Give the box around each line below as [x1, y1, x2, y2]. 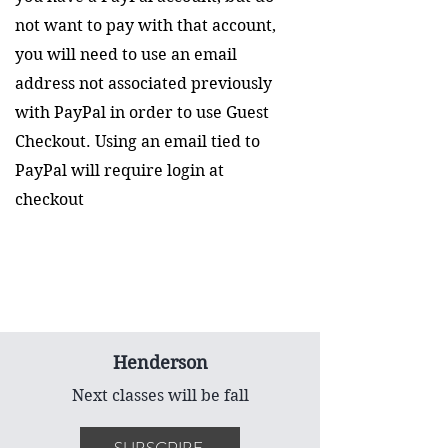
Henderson [112, 352, 208, 373]
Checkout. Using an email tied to [15, 132, 260, 151]
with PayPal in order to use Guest [15, 103, 269, 122]
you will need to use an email [15, 45, 237, 64]
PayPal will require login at [15, 161, 224, 180]
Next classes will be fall [71, 386, 249, 405]
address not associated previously [15, 74, 272, 93]
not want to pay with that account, [15, 16, 276, 35]
